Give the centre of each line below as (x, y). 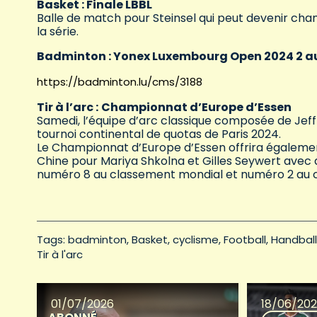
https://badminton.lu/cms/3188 (120, 81)
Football (245, 239)
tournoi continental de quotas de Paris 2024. (159, 134)
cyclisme (196, 239)
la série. (58, 31)
